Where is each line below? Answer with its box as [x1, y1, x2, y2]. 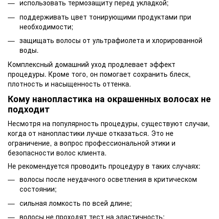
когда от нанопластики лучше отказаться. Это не [8, 128, 174, 138]
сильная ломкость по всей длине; [20, 197, 132, 208]
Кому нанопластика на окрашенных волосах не [8, 92, 211, 105]
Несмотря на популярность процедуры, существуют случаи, [8, 118, 210, 129]
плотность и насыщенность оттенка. [8, 78, 131, 88]
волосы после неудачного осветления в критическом [20, 174, 197, 184]
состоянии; [20, 184, 57, 194]
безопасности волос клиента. [8, 148, 107, 158]
